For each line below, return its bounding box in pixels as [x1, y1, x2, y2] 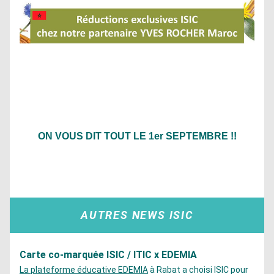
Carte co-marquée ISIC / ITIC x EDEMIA [20, 249, 197, 261]
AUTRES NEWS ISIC [81, 209, 193, 221]
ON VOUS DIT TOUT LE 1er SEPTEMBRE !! [37, 131, 237, 141]
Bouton [119, 165, 155, 177]
